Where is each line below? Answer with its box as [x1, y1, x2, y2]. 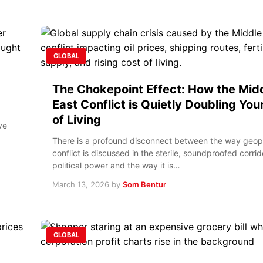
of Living [52, 112, 101, 127]
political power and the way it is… [52, 160, 180, 170]
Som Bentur [123, 179, 166, 189]
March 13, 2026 [52, 179, 109, 189]
